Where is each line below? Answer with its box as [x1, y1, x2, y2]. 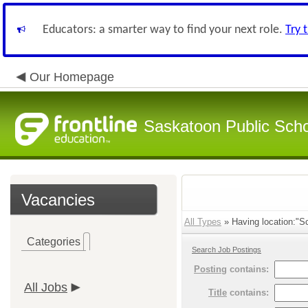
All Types [184, 217, 221, 227]
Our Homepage [30, 70, 114, 84]
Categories [27, 236, 80, 247]
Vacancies [21, 190, 95, 209]
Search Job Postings [192, 245, 261, 254]
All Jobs [24, 280, 67, 294]
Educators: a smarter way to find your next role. [43, 23, 285, 36]
